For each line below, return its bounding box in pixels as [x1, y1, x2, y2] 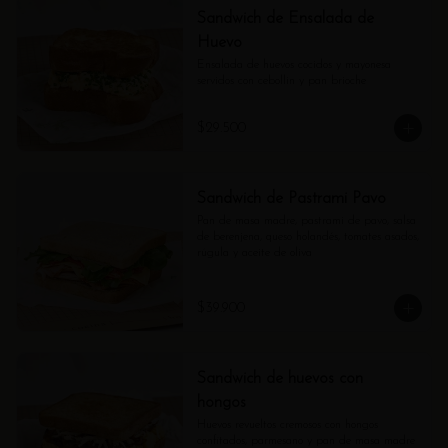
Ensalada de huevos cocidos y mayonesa [196, 59, 391, 71]
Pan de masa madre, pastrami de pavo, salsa [196, 215, 416, 227]
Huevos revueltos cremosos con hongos [196, 419, 378, 431]
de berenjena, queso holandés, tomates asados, [196, 231, 419, 243]
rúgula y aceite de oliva [196, 247, 312, 259]
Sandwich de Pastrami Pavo [196, 191, 386, 207]
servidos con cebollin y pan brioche [196, 75, 366, 87]
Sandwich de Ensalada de [196, 11, 374, 27]
